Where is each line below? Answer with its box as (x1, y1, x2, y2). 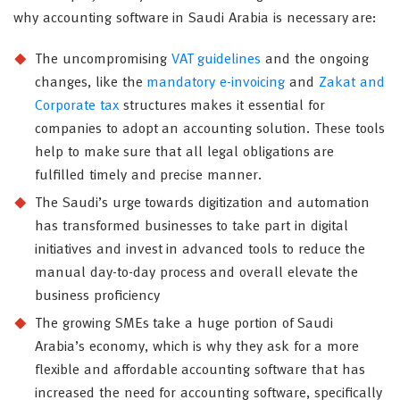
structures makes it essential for (118, 98, 325, 113)
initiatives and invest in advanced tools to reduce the (35, 242, 366, 257)
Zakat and (318, 75, 385, 90)
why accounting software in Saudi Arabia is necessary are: (13, 11, 378, 26)
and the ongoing (261, 52, 369, 67)
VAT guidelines (171, 52, 262, 67)
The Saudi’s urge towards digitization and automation (35, 196, 370, 211)
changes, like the (35, 75, 147, 90)
